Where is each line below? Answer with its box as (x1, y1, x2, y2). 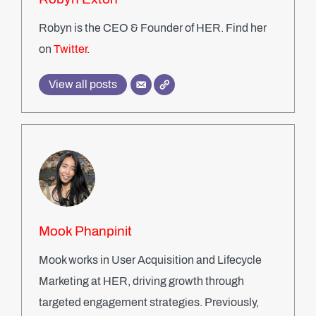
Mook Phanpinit (39, 224, 132, 238)
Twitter (54, 43, 87, 55)
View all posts (49, 78, 117, 90)
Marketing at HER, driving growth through (39, 275, 244, 287)
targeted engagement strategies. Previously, (39, 296, 259, 308)
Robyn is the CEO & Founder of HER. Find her (39, 22, 267, 34)
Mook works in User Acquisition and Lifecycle (39, 254, 262, 266)
